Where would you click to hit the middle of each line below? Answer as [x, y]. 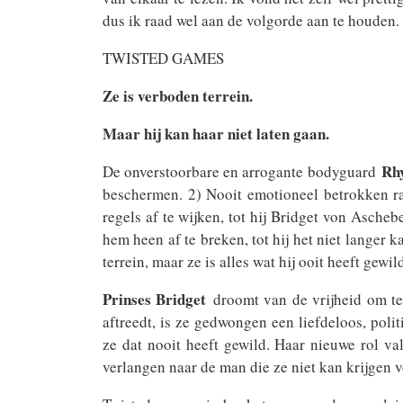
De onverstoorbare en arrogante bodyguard [242, 171]
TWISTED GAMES [163, 58]
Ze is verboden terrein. [178, 96]
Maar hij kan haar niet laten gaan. [216, 134]
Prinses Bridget [155, 299]
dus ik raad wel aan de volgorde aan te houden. [251, 20]
